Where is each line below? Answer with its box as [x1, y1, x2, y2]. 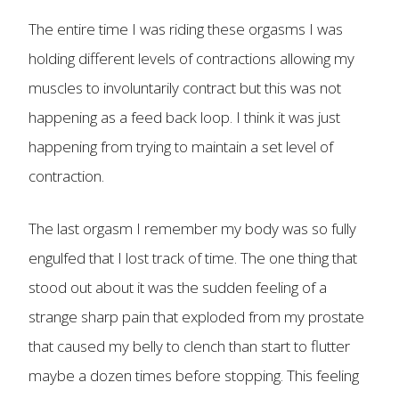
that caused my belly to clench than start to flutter [28, 335, 350, 356]
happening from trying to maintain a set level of [28, 136, 333, 158]
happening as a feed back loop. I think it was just [28, 107, 340, 128]
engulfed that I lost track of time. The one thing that [28, 247, 357, 268]
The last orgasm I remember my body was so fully [28, 217, 356, 239]
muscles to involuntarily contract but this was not [28, 77, 341, 99]
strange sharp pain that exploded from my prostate [28, 305, 364, 327]
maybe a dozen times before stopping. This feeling [28, 364, 359, 386]
